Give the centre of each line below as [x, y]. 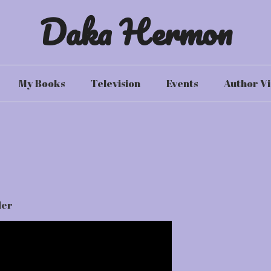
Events [182, 83]
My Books [41, 83]
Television [115, 83]
